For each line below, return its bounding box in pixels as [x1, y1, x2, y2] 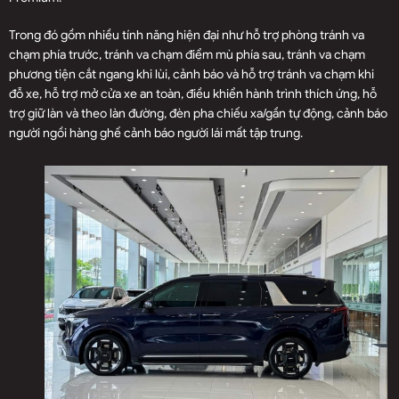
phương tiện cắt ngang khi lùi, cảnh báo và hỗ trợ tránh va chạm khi [9, 67, 374, 83]
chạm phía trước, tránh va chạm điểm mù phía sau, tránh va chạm [9, 47, 365, 63]
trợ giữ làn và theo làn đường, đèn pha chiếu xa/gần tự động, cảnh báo [9, 106, 387, 122]
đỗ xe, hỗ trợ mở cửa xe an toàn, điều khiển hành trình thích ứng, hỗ [9, 86, 377, 102]
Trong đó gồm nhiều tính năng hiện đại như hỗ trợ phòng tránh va [9, 28, 364, 44]
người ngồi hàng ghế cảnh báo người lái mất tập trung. [9, 126, 303, 142]
